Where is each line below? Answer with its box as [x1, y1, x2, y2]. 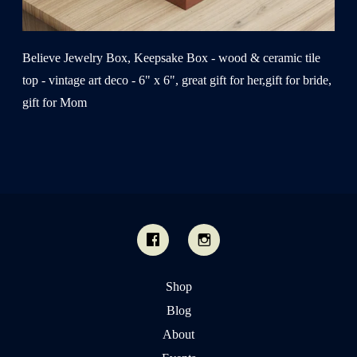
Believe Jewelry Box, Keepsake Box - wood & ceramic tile [22, 50, 320, 65]
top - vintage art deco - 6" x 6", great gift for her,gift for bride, [22, 73, 331, 87]
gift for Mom [22, 95, 87, 109]
